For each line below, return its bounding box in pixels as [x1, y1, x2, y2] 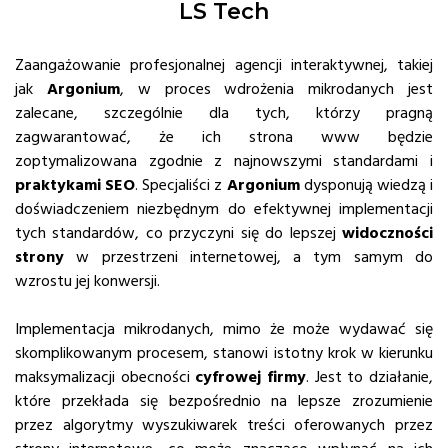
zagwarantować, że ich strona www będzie [15, 126, 433, 149]
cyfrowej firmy [195, 366, 307, 389]
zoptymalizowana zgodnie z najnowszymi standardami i [15, 150, 433, 173]
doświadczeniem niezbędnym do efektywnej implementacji [15, 198, 433, 221]
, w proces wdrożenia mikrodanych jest [119, 78, 434, 101]
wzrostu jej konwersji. [15, 270, 160, 293]
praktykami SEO [15, 174, 136, 197]
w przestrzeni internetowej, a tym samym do [64, 246, 433, 269]
